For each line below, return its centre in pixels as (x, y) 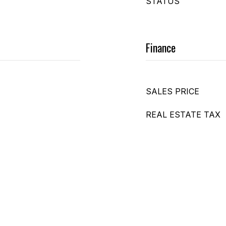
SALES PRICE (173, 91)
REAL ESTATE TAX (183, 115)
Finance (161, 47)
